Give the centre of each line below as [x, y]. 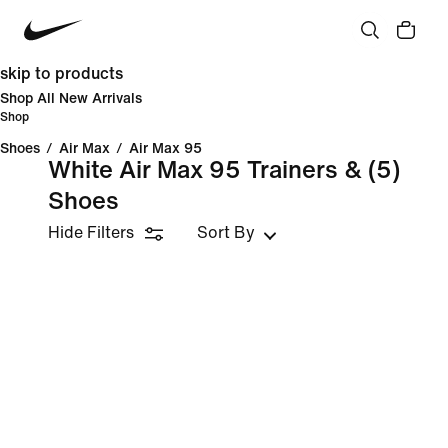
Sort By [226, 232]
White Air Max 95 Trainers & [205, 170]
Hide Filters [91, 232]
